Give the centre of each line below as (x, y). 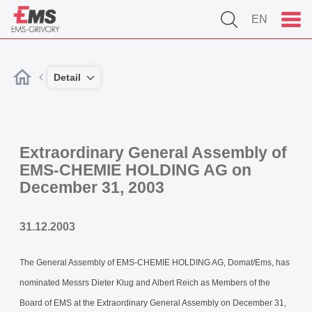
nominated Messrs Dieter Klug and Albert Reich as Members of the (145, 283)
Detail (67, 77)
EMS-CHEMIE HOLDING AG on (135, 170)
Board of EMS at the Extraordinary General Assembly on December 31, (153, 303)
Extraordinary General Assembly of (153, 153)
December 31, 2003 (92, 187)
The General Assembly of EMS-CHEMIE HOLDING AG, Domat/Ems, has (155, 263)
